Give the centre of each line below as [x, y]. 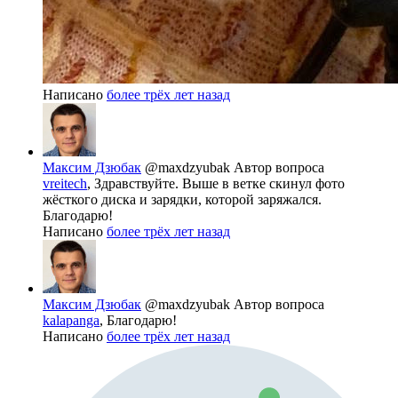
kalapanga [71, 321]
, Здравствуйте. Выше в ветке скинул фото [216, 184]
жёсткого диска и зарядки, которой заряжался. [182, 200]
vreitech [65, 184]
